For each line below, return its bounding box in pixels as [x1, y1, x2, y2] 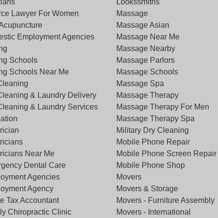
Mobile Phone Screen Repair [116, 149, 217, 158]
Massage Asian [116, 21, 169, 29]
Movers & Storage [116, 184, 178, 193]
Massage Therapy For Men [116, 103, 209, 111]
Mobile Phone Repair [116, 138, 190, 146]
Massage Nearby [116, 44, 175, 53]
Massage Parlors [116, 56, 175, 64]
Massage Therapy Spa [116, 114, 195, 123]
